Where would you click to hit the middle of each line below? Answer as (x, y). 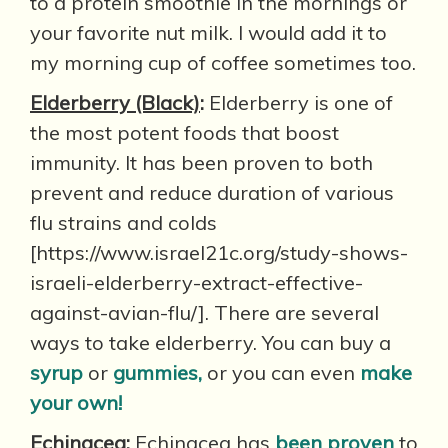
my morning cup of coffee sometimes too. (223, 62)
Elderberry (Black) (115, 102)
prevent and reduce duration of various (212, 192)
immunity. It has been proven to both (201, 162)
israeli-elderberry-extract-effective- (196, 282)
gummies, (157, 372)
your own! (76, 402)
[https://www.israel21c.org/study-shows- (219, 252)
